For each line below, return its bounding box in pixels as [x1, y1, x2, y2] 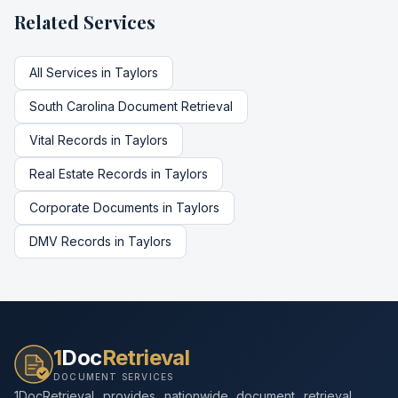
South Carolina [29, 99, 115, 114]
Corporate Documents [29, 200, 159, 215]
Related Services [14, 10, 155, 34]
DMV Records [29, 234, 111, 249]
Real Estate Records [29, 166, 147, 181]
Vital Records [29, 132, 107, 147]
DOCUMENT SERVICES [53, 371, 174, 382]
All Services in [29, 65, 115, 80]
